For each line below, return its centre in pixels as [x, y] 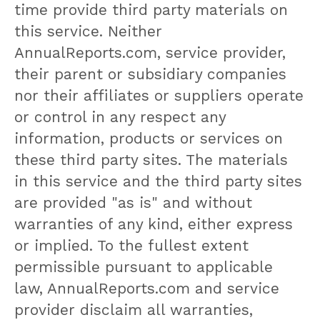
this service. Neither [88, 31]
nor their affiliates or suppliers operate [159, 95]
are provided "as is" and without [133, 202]
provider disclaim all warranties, [134, 309]
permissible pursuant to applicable [144, 266]
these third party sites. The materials [151, 159]
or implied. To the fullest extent [131, 245]
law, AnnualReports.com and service [147, 288]
